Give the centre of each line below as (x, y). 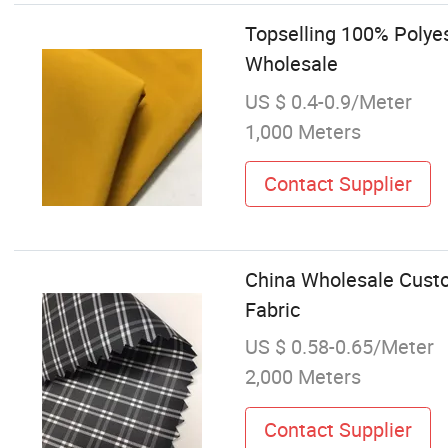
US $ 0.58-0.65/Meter (339, 347)
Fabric (272, 310)
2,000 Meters (302, 377)
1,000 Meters (302, 131)
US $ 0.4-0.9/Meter (328, 101)
